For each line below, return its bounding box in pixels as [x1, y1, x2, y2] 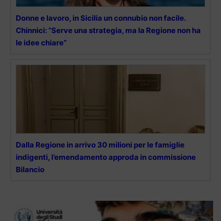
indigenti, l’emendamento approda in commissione [16, 152, 196, 162]
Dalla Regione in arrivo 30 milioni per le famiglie [16, 140, 184, 149]
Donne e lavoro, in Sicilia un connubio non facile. [16, 13, 185, 23]
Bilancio [16, 164, 44, 174]
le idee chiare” [16, 37, 67, 47]
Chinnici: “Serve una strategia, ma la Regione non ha [16, 25, 201, 35]
